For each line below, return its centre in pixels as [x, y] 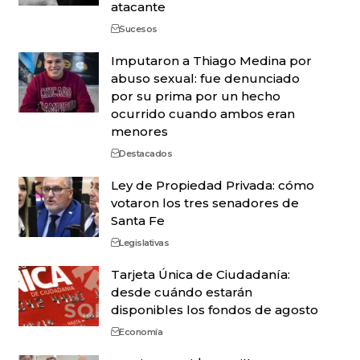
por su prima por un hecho [195, 96]
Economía [141, 332]
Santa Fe [137, 221]
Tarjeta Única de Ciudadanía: [200, 274]
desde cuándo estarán [181, 292]
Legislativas [144, 243]
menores [139, 131]
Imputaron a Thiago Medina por [211, 61]
